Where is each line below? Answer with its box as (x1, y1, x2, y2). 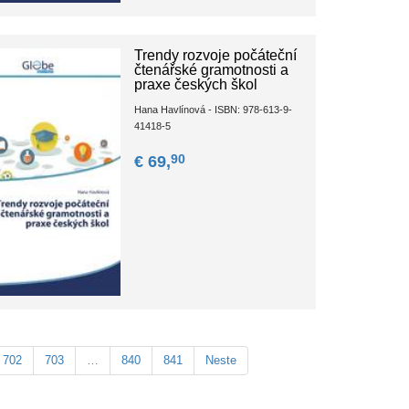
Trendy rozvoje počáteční (134, 47, 298, 64)
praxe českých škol (134, 77, 258, 93)
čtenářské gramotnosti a (134, 62, 289, 79)
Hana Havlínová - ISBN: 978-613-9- (134, 104, 293, 116)
